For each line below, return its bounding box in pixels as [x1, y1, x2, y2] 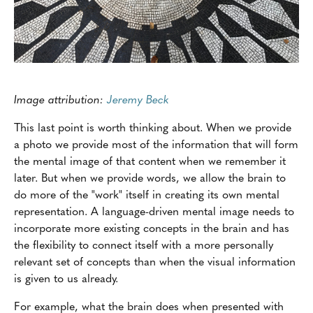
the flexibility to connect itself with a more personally [14, 236, 273, 253]
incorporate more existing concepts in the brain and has [14, 219, 289, 236]
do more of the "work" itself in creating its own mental [14, 186, 279, 203]
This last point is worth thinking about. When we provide [14, 119, 291, 136]
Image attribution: [14, 91, 107, 108]
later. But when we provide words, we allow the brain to [14, 169, 286, 186]
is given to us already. [14, 270, 118, 286]
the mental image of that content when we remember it [14, 152, 286, 169]
